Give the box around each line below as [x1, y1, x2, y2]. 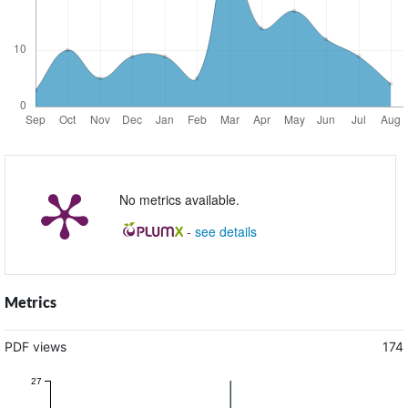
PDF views [4, 339, 66, 355]
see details [194, 222, 257, 241]
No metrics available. [118, 190, 240, 209]
